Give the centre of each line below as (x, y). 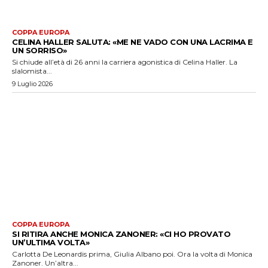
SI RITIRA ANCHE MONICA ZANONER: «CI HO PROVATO (121, 234)
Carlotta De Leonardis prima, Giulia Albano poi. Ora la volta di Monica (132, 254)
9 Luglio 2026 (32, 84)
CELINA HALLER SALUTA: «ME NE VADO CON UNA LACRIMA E (133, 42)
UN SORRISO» (39, 51)
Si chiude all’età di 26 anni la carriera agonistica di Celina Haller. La (125, 62)
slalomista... (32, 71)
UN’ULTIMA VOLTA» (51, 242)
